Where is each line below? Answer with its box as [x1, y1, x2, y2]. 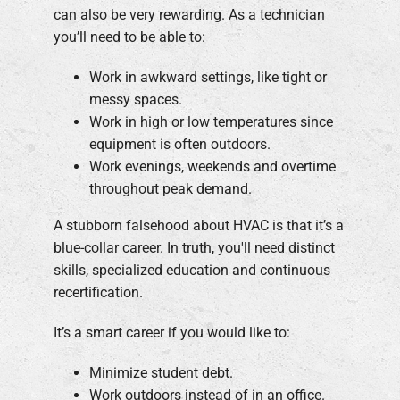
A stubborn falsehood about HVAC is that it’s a [54, 217, 344, 235]
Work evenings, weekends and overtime [89, 158, 336, 176]
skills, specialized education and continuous [54, 262, 330, 279]
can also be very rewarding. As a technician [54, 6, 325, 24]
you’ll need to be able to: [54, 29, 205, 46]
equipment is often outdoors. [89, 136, 271, 154]
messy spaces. [89, 91, 182, 109]
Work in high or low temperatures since [89, 113, 333, 131]
